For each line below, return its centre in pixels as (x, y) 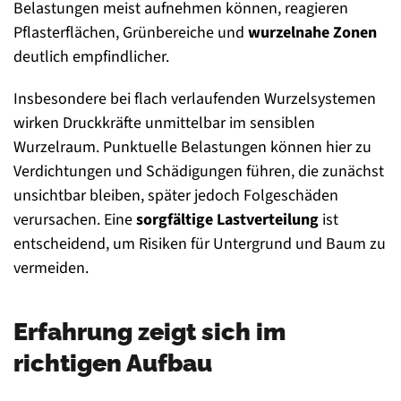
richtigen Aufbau (113, 363)
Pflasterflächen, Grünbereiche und (131, 33)
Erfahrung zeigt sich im (149, 332)
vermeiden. (51, 269)
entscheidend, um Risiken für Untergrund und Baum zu (200, 244)
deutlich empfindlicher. (91, 57)
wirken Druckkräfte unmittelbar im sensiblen (164, 124)
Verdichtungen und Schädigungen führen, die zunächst (199, 172)
